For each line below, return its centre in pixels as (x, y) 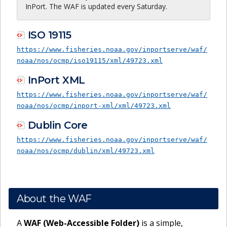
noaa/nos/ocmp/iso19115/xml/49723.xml (90, 60)
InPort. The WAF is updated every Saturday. (96, 6)
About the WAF (54, 199)
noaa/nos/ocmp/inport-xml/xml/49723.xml (94, 105)
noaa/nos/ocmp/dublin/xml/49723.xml (86, 151)
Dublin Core (58, 125)
